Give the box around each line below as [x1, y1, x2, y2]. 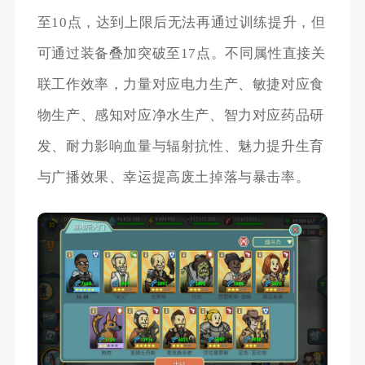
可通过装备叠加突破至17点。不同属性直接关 [37, 46, 326, 62]
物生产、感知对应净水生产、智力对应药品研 [37, 108, 324, 124]
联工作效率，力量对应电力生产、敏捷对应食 [37, 77, 324, 93]
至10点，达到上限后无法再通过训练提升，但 [37, 15, 326, 31]
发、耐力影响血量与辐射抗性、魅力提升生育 [37, 139, 324, 155]
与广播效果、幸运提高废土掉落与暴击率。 [37, 169, 310, 186]
